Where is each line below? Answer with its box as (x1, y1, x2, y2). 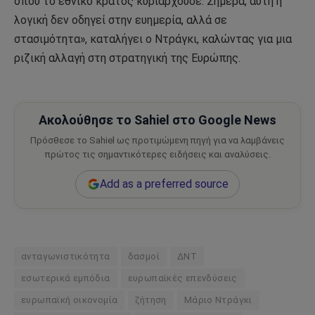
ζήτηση (135, 295, 167, 306)
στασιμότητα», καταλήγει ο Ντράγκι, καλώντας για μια (14, 32, 292, 46)
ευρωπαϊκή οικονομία (21, 295, 118, 306)
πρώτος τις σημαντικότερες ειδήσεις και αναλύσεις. (44, 149, 271, 160)
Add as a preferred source (99, 177, 229, 191)
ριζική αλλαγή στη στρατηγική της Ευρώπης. (14, 51, 240, 65)
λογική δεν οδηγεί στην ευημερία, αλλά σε (14, 13, 227, 27)
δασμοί (127, 251, 160, 262)
